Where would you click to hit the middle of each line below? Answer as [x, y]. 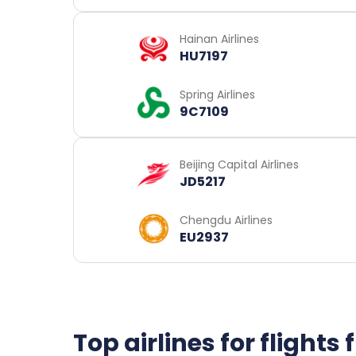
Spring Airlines [217, 94]
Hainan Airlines [219, 39]
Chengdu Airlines [226, 220]
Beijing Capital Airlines [239, 164]
